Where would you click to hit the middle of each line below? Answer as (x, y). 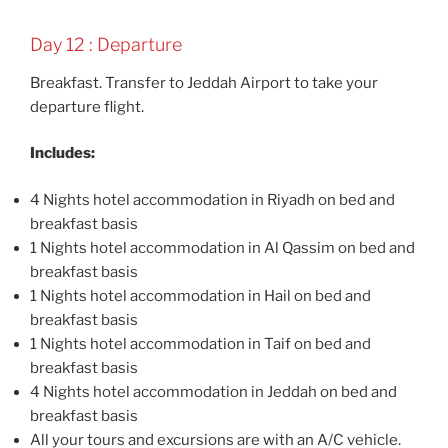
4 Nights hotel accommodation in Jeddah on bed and (213, 391)
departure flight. (87, 106)
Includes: (62, 153)
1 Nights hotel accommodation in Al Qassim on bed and (222, 247)
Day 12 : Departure (106, 45)
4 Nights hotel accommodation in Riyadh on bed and (212, 199)
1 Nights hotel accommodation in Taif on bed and (200, 343)
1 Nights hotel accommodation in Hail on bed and (200, 295)
